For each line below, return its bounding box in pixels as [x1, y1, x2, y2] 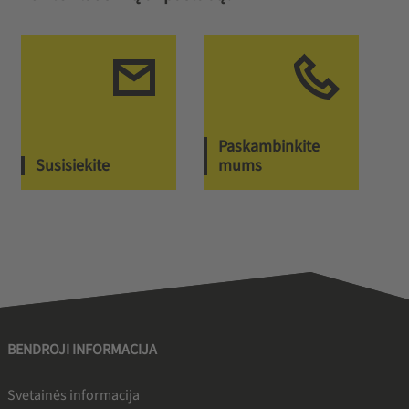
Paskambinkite [217, 135, 320, 158]
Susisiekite [35, 154, 110, 177]
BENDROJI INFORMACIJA [6, 339, 157, 360]
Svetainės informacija [6, 384, 140, 405]
